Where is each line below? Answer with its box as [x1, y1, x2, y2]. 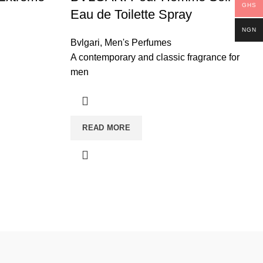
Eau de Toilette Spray [70, 7, 193, 22]
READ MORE [82, 123, 131, 132]
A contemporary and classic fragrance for [70, 52, 240, 62]
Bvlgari [70, 38, 100, 48]
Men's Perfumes [104, 38, 172, 48]
